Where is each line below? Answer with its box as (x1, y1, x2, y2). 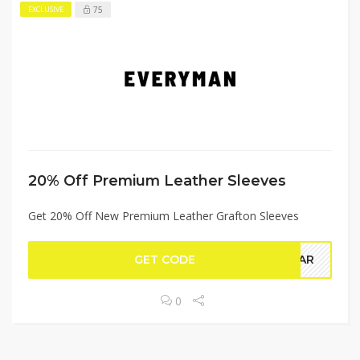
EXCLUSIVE (28, 4, 63, 15)
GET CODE (134, 252, 196, 268)
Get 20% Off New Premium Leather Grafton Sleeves (28, 208, 299, 224)
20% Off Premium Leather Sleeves (28, 172, 286, 190)
